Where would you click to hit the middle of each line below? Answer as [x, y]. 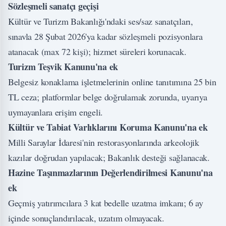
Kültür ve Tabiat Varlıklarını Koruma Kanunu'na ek [108, 127]
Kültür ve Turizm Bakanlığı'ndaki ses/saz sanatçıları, [101, 21]
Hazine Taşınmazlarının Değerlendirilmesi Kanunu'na [110, 172]
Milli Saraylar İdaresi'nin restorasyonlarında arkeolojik [104, 142]
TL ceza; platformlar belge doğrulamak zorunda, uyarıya [108, 97]
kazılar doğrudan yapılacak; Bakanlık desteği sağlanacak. [109, 157]
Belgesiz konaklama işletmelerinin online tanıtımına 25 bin [112, 81]
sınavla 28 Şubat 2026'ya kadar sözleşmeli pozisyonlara [105, 36]
